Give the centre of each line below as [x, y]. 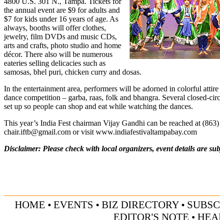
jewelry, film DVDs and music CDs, [60, 37]
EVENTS [73, 205]
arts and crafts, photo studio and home [63, 46]
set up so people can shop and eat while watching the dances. [98, 107]
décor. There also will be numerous [58, 55]
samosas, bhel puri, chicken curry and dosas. [73, 72]
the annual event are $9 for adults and [62, 10]
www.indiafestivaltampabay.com [146, 132]
